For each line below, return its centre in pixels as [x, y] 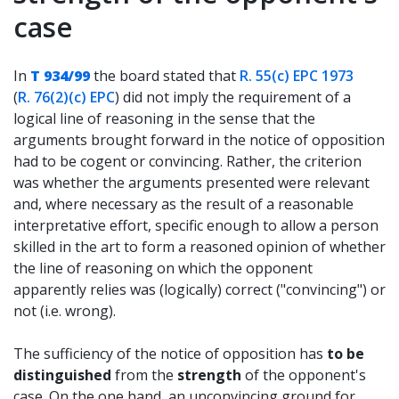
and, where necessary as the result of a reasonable [183, 204]
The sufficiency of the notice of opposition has [170, 354]
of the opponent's [304, 375]
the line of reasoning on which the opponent [163, 268]
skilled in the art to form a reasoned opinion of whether [199, 247]
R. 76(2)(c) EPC [66, 97]
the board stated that [165, 76]
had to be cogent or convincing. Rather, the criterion [187, 161]
